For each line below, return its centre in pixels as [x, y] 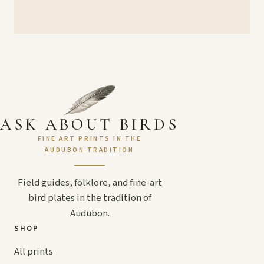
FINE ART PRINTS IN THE [90, 139]
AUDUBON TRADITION [90, 150]
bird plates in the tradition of [90, 198]
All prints [34, 252]
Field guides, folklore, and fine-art [90, 183]
